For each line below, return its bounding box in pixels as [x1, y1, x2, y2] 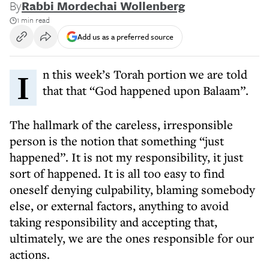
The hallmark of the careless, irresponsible [10, 116, 233, 133]
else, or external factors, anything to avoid [10, 198, 229, 214]
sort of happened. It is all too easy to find [10, 165, 225, 181]
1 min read [17, 14, 50, 26]
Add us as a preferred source [77, 30, 174, 43]
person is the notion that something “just [10, 133, 224, 149]
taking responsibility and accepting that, [10, 214, 217, 230]
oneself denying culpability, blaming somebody [10, 181, 255, 198]
